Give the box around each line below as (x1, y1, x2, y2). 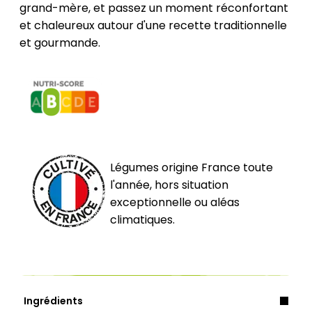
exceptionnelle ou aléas (110, 194, 240, 210)
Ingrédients (24, 294, 83, 308)
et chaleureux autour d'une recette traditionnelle (19, 17, 287, 33)
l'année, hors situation (110, 176, 228, 193)
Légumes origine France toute (110, 159, 273, 175)
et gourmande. (19, 35, 100, 51)
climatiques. (110, 211, 175, 228)
